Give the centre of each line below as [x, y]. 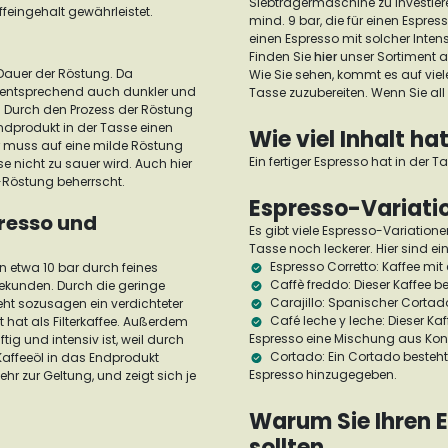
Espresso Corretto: [326, 266]
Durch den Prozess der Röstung [98, 109]
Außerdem [155, 321]
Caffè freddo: [312, 284]
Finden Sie [281, 56]
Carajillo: [299, 302]
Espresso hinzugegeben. [324, 374]
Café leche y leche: [327, 320]
